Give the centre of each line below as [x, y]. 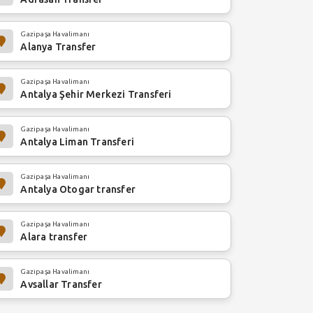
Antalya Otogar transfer [78, 190]
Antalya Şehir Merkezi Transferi [96, 95]
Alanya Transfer [58, 47]
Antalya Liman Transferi [77, 142]
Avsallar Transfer [61, 285]
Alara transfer [54, 237]
